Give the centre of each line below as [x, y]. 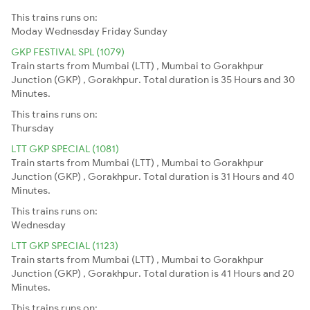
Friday [117, 31]
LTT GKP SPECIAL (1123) [65, 245]
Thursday [33, 128]
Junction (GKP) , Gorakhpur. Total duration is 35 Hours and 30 [153, 79]
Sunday [151, 31]
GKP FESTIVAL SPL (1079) [68, 52]
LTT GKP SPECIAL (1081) [65, 148]
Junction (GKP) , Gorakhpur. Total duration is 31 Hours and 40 [153, 176]
